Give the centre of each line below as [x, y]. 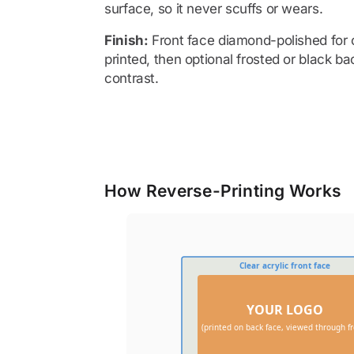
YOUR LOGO [284, 310]
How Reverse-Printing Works [223, 191]
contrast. [132, 78]
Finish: [126, 40]
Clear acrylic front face [284, 265]
